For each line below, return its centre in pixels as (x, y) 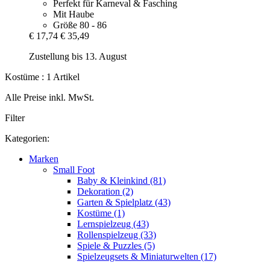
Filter (15, 118)
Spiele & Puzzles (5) (116, 245)
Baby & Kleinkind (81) (121, 180)
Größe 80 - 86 (80, 25)
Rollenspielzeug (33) (117, 234)
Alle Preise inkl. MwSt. (49, 97)
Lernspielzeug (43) (113, 224)
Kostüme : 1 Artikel (42, 77)
